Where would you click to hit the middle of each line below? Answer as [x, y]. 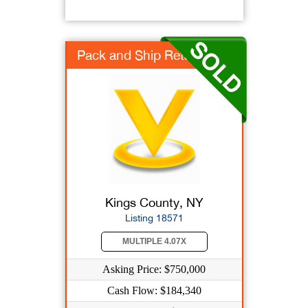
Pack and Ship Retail [137, 55]
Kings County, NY [154, 202]
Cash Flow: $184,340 [154, 290]
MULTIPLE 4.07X [154, 241]
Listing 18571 [154, 218]
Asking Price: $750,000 [154, 269]
